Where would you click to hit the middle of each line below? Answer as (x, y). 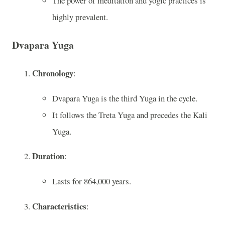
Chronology (53, 73)
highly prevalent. (80, 17)
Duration (48, 156)
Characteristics (59, 206)
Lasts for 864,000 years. (92, 181)
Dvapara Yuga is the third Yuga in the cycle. (125, 98)
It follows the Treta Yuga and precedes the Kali (130, 115)
